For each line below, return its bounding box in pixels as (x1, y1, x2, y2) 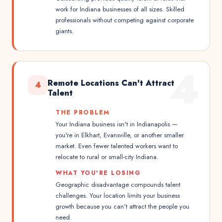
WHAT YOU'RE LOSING (55, 168, 140, 177)
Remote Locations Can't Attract (48, 77, 174, 89)
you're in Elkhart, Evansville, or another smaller (55, 130, 184, 140)
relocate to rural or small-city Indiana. (55, 152, 159, 162)
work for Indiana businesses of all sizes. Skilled (55, 4, 184, 14)
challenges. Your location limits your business (55, 191, 180, 200)
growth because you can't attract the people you (55, 202, 189, 211)
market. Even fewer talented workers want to (55, 141, 178, 151)
